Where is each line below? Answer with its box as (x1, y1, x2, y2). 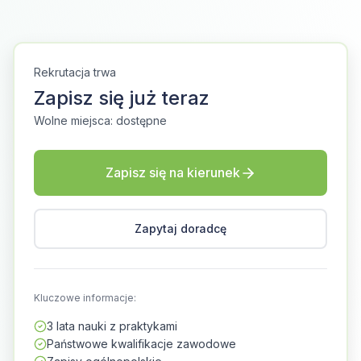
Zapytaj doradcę (135, 222, 226, 235)
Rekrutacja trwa (34, 65, 116, 79)
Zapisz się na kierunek (105, 164, 240, 180)
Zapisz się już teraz (34, 86, 210, 110)
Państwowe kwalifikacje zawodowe (47, 337, 236, 351)
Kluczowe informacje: (34, 292, 136, 304)
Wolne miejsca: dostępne (34, 114, 167, 127)
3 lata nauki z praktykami (47, 319, 177, 333)
